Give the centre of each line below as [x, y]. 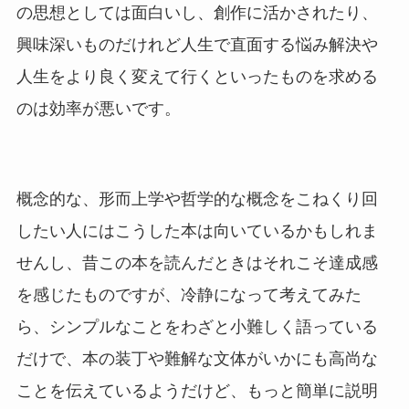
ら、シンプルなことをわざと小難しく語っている [197, 327]
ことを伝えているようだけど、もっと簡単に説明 [197, 391]
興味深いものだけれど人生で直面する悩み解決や [197, 45]
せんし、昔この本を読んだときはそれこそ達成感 [197, 263]
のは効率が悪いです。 [98, 109]
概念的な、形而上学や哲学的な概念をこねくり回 [197, 199]
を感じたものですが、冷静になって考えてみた [189, 295]
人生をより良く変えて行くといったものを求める [197, 77]
